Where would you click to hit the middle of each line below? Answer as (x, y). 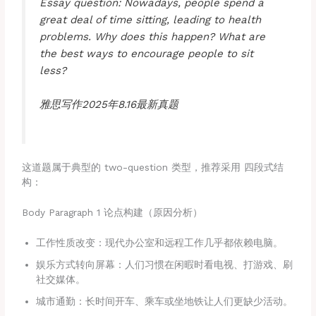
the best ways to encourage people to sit (147, 54)
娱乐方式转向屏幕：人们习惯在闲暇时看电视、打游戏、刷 (165, 264)
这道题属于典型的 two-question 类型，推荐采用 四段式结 (153, 167)
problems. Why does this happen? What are (153, 37)
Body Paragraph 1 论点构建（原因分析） (113, 212)
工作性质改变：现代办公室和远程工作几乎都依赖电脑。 (160, 242)
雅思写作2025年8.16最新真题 (109, 105)
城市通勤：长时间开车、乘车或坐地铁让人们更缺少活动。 (165, 301)
